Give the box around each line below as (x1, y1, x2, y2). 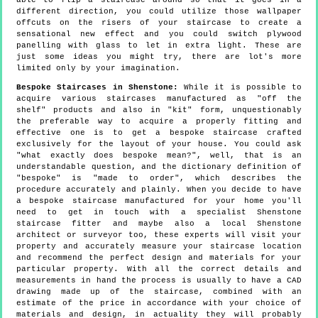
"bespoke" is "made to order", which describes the (16, 174, 302, 183)
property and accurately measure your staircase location (16, 242, 302, 251)
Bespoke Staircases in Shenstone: (16, 83, 178, 92)
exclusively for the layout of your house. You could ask (16, 140, 302, 149)
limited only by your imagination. (16, 64, 180, 73)
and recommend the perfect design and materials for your (16, 253, 302, 263)
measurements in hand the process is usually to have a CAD (16, 276, 302, 285)
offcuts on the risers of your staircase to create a (16, 18, 302, 28)
